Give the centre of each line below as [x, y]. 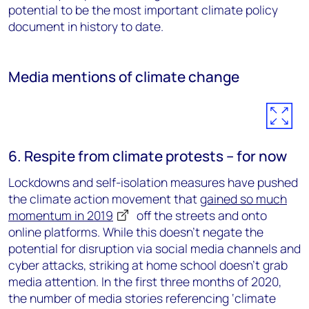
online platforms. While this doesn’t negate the [136, 232]
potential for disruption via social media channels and [154, 248]
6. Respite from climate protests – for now [148, 156]
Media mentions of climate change [124, 77]
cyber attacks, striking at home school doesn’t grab [148, 265]
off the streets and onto [200, 215]
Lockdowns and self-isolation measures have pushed [153, 182]
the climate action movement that [104, 199]
